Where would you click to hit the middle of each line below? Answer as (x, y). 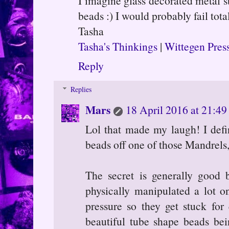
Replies (81, 89)
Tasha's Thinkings (118, 46)
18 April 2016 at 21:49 (176, 109)
